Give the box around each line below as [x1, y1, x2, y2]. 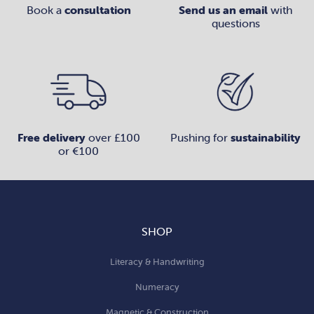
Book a [26, 2, 64, 17]
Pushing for [170, 130, 231, 144]
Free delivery [17, 130, 86, 144]
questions [211, 15, 260, 30]
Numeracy [135, 280, 179, 293]
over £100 [85, 130, 140, 144]
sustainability [231, 130, 301, 144]
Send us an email [179, 2, 271, 17]
